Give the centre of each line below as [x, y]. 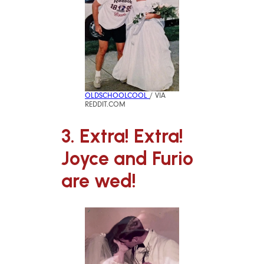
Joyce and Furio [127, 158]
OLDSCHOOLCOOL [117, 96]
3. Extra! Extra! [122, 136]
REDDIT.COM [105, 105]
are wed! [99, 181]
